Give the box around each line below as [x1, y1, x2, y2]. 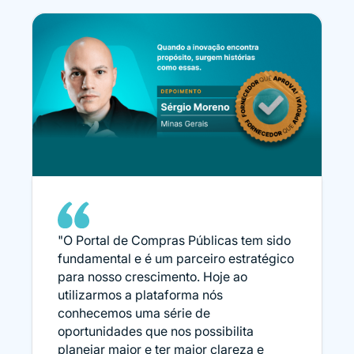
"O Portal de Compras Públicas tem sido [58, 232, 291, 248]
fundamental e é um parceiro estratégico [58, 250, 294, 266]
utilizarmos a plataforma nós [58, 286, 223, 303]
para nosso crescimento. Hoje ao [58, 268, 247, 284]
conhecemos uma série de [58, 304, 210, 321]
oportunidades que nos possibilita [58, 322, 254, 339]
